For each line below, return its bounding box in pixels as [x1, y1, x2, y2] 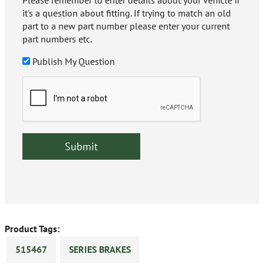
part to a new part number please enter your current [22, 20, 230, 32]
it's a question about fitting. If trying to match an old [22, 7, 231, 19]
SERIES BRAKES [69, 243, 131, 256]
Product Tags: [5, 223, 60, 235]
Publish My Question [32, 55, 115, 68]
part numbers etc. [22, 33, 92, 45]
